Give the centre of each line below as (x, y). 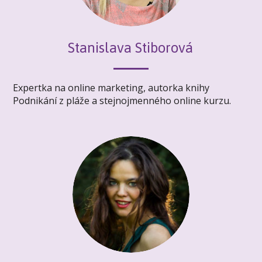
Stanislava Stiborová (131, 48)
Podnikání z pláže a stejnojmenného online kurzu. (122, 100)
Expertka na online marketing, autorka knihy (111, 87)
